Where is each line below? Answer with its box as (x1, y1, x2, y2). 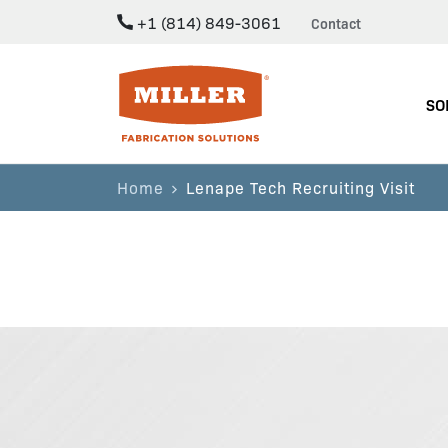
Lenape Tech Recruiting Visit (186, 176, 415, 198)
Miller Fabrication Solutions (116, 64, 312, 86)
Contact (311, 13, 361, 33)
